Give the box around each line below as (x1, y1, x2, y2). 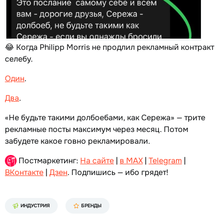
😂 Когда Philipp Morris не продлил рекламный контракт (5, 42, 214, 52)
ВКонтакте (5, 167, 44, 177)
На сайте (80, 155, 114, 166)
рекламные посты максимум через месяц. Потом (5, 124, 188, 134)
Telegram (149, 155, 182, 166)
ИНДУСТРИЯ (21, 202, 50, 209)
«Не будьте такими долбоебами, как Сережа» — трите (5, 112, 205, 123)
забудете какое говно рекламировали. (5, 135, 150, 146)
